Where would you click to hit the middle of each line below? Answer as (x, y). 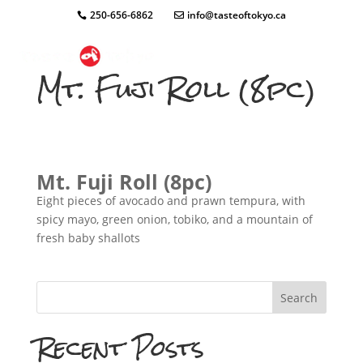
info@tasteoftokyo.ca (237, 15)
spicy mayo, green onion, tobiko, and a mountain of (174, 220)
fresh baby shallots (88, 238)
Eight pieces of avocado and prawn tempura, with (171, 201)
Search (299, 297)
